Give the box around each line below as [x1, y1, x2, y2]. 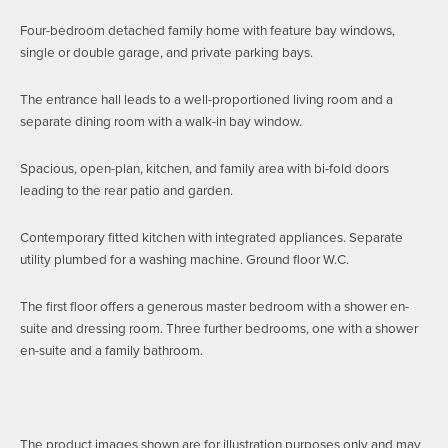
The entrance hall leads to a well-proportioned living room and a [20, 89, 393, 108]
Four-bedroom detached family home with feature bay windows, [20, 20, 395, 39]
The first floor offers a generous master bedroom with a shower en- [20, 296, 409, 315]
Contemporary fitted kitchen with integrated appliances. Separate [20, 227, 403, 246]
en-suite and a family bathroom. [20, 340, 203, 359]
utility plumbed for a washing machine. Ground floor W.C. [20, 249, 349, 268]
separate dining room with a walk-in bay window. [20, 111, 302, 130]
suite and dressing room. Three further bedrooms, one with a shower [20, 318, 418, 337]
